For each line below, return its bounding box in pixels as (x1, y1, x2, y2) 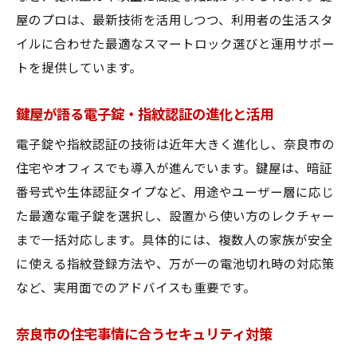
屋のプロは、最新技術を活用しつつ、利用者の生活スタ (16, 14, 333, 28)
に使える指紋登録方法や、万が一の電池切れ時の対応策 (16, 257, 335, 272)
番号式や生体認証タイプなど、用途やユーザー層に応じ (16, 186, 334, 200)
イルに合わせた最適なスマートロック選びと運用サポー (16, 37, 335, 52)
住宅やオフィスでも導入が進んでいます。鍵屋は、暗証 (16, 162, 332, 176)
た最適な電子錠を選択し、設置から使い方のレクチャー (16, 210, 335, 224)
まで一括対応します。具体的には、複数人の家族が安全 (16, 233, 333, 248)
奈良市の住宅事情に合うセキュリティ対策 (16, 327, 273, 343)
